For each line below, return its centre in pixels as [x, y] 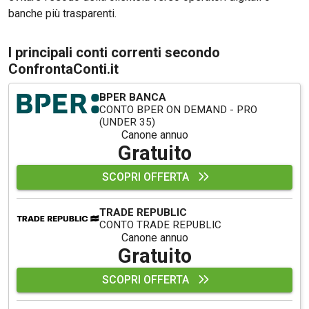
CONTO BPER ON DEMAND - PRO [179, 110]
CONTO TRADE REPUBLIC [161, 225]
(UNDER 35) [128, 122]
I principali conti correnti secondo [114, 53]
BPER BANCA [133, 98]
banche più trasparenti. [62, 14]
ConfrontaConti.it [63, 69]
